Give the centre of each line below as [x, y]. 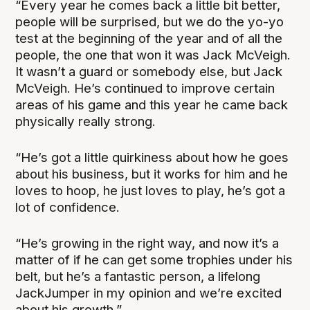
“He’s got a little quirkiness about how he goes [152, 158]
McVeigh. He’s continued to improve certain [145, 89]
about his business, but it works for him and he [152, 174]
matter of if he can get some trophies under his [154, 260]
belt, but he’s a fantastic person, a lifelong [138, 277]
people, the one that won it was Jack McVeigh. [153, 55]
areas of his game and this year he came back [152, 105]
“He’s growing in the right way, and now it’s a [147, 244]
